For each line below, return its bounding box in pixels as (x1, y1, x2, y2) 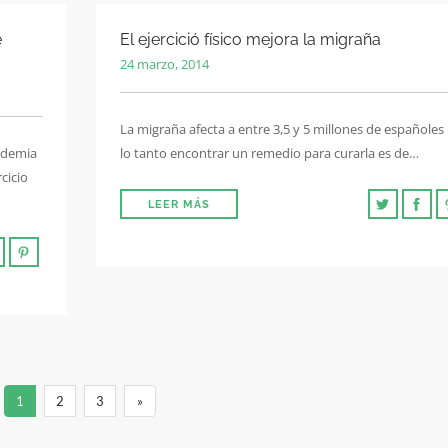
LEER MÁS (148, 198, 210, 211)
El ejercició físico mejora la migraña (120, 30, 381, 49)
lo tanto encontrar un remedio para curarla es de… (120, 144, 419, 162)
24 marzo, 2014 (120, 55, 209, 73)
